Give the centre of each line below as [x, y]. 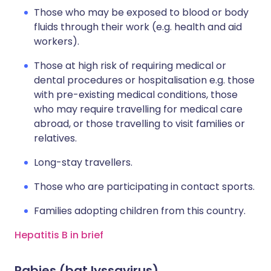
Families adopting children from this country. [140, 211]
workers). [57, 41]
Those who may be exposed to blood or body [141, 12]
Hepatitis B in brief [59, 235]
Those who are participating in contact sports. [144, 187]
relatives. [55, 138]
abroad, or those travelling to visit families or [139, 124]
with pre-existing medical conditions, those [136, 95]
